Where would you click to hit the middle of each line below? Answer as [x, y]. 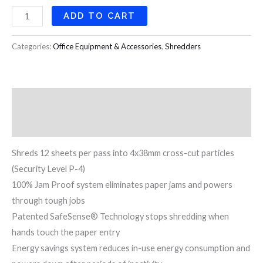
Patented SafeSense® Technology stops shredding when [120, 217]
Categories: [32, 47]
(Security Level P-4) [48, 169]
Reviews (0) [35, 124]
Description [36, 100]
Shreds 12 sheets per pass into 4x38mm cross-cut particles [123, 153]
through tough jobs [48, 201]
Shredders [183, 47]
